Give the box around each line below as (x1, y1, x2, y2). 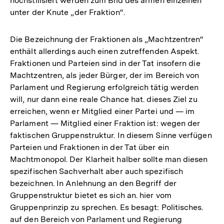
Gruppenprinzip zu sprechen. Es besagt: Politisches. (10, 202, 203, 212)
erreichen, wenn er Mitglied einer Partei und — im (10, 106, 195, 116)
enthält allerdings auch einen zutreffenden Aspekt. (10, 46, 199, 56)
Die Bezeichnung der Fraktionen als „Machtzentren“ (10, 34, 204, 44)
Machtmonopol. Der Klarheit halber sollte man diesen (10, 154, 208, 164)
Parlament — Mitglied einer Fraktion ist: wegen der (10, 118, 200, 128)
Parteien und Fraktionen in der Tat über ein (10, 142, 169, 152)
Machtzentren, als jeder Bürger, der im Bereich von (10, 70, 199, 80)
